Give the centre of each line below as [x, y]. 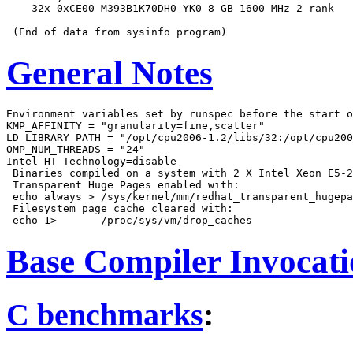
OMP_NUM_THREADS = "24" [76, 150]
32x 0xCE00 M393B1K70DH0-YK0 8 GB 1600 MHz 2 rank [170, 9]
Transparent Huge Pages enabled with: [123, 185]
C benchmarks [105, 314]
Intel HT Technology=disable [91, 162]
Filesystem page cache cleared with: [120, 209]
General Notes [110, 73]
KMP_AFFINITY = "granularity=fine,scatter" [136, 126]
